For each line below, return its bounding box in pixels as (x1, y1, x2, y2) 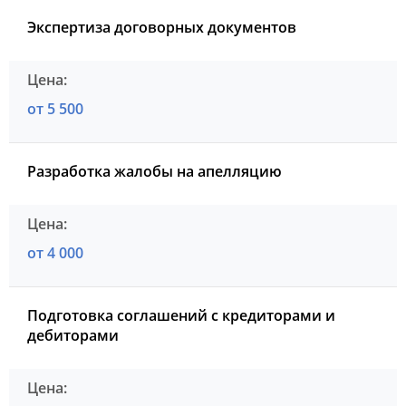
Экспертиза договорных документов (27, 16, 296, 37)
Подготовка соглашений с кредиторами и (27, 304, 335, 325)
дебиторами (27, 324, 119, 345)
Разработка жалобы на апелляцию (27, 160, 282, 181)
